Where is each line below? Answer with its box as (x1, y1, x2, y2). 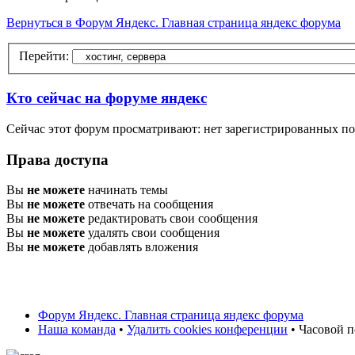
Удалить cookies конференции (127, 323, 288, 337)
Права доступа (6, 151, 109, 168)
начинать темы (85, 183, 168, 197)
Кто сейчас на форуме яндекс (6, 90, 207, 107)
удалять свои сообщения (85, 226, 219, 240)
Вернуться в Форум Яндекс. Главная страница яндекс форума (6, 15, 341, 29)
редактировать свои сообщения (85, 212, 258, 226)
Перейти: (19, 49, 69, 63)
